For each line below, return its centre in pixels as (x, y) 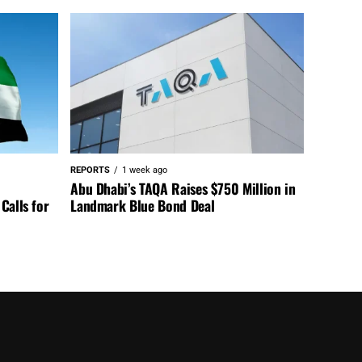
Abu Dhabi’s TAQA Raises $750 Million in (183, 188)
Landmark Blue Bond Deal (143, 205)
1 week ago (145, 170)
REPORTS (90, 170)
